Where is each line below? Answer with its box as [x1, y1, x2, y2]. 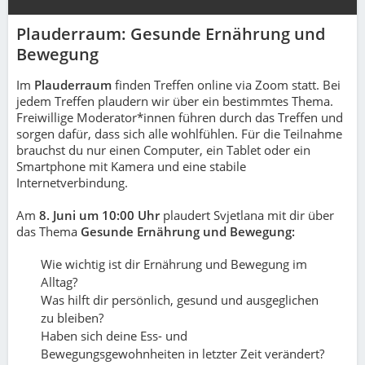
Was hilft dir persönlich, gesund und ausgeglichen [41, 292, 319, 308]
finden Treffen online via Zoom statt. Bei [112, 77, 341, 93]
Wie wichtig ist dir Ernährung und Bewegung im [41, 256, 307, 272]
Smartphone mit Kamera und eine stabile [16, 158, 246, 174]
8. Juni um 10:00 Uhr [39, 207, 160, 223]
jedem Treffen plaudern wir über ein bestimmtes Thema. [16, 93, 333, 109]
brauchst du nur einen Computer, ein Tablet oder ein [16, 142, 310, 158]
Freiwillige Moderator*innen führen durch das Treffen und [16, 109, 343, 125]
